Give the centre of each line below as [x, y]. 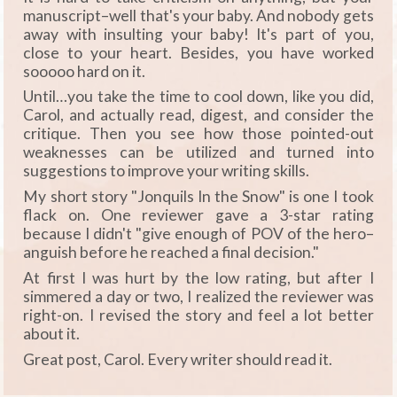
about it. [52, 334]
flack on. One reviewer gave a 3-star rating [198, 215]
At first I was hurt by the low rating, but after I [198, 278]
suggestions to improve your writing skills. [167, 171]
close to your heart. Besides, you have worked [198, 52]
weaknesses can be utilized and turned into [198, 152]
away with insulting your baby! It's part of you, [198, 34]
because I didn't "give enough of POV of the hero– [198, 234]
